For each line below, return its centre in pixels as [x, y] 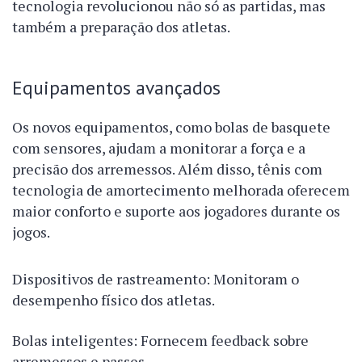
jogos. [31, 232]
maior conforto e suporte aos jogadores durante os [176, 211]
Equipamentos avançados [116, 88]
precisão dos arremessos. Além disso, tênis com [167, 169]
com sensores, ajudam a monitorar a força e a [159, 148]
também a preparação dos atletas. [121, 27]
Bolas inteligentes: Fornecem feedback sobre [160, 341]
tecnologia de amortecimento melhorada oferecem [181, 190]
